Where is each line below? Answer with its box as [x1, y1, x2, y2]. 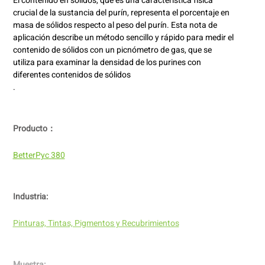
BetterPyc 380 [12, 149, 65, 162]
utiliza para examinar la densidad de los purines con [12, 56, 201, 69]
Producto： [12, 122, 56, 135]
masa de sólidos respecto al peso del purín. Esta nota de [12, 19, 217, 32]
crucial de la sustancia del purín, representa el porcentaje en [12, 7, 230, 20]
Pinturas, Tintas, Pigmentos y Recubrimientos [12, 217, 179, 230]
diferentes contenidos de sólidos [12, 69, 131, 82]
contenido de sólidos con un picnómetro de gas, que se [12, 44, 212, 57]
